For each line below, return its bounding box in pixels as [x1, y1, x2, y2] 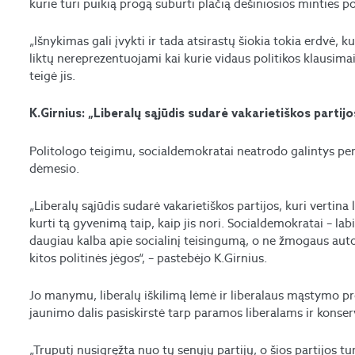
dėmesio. [29, 161, 80, 177]
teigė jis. [29, 68, 76, 84]
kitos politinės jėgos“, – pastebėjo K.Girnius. [29, 250, 268, 266]
